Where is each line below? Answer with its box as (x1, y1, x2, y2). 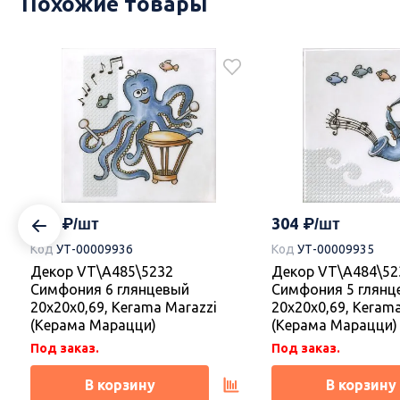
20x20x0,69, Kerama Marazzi (30, 298, 217, 315)
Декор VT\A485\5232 (30, 262, 173, 279)
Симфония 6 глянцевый (30, 280, 189, 297)
